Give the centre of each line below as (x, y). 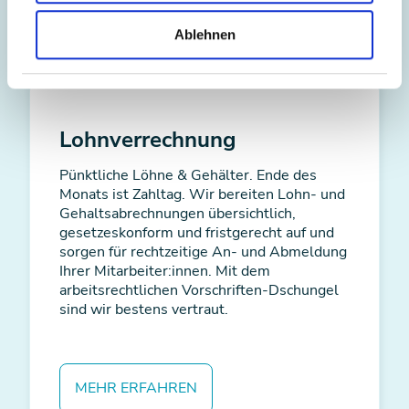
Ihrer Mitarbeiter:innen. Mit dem (165, 271)
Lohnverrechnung (148, 139)
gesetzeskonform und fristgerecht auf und (197, 232)
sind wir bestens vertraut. (144, 309)
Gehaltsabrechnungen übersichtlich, (178, 213)
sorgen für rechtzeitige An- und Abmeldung (203, 252)
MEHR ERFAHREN (136, 388)
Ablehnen (204, 35)
